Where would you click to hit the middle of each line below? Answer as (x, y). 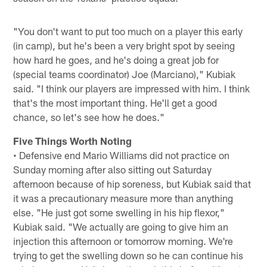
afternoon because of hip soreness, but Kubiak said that (132, 183)
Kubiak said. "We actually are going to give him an (121, 226)
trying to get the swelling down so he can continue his (128, 255)
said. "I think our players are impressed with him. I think (132, 88)
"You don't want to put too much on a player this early (128, 31)
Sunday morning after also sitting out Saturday (113, 169)
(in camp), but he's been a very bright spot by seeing (124, 45)
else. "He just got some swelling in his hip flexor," (119, 212)
